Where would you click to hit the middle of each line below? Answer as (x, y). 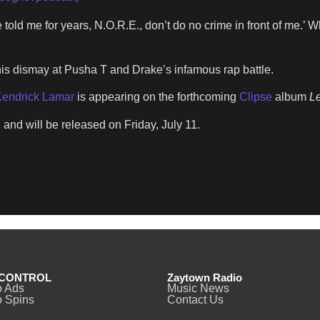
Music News (198, 289)
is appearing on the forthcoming (157, 97)
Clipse (257, 97)
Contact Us (195, 300)
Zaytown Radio (205, 278)
